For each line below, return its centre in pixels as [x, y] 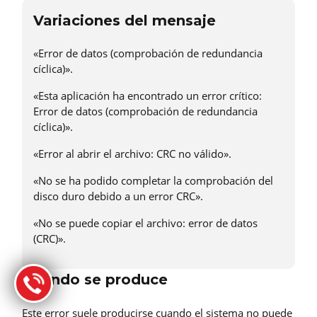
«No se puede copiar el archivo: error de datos [145, 223]
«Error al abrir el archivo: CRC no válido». [132, 154]
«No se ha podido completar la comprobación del [153, 181]
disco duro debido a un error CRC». [118, 196]
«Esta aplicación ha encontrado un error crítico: [148, 96]
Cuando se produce [95, 280]
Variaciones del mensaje [125, 20]
